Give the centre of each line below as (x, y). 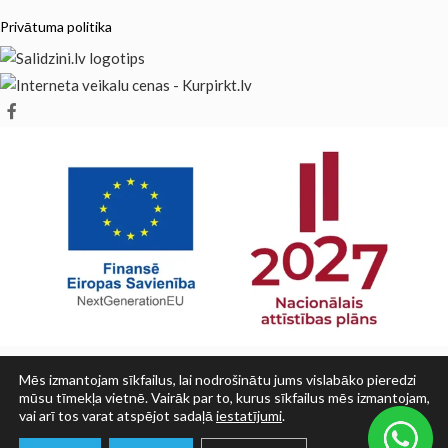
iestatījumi (249, 415)
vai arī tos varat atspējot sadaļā (117, 415)
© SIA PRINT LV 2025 (224, 418)
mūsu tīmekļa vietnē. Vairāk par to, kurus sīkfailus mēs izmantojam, (224, 397)
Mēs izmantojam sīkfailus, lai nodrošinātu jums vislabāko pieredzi (217, 379)
